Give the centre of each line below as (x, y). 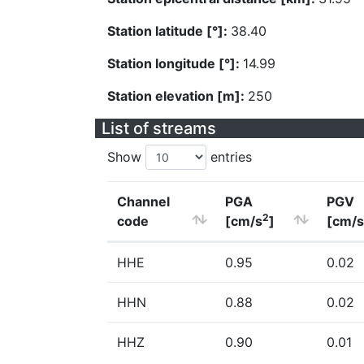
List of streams (159, 128)
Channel (143, 201)
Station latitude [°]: (169, 31)
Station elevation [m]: (178, 96)
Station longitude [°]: (175, 63)
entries (229, 157)
